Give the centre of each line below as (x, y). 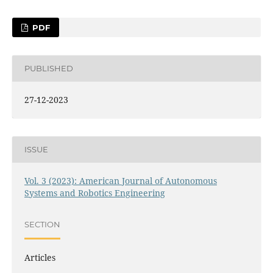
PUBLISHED (48, 69)
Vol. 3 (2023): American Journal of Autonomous (120, 180)
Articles (40, 257)
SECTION (42, 225)
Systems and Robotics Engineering (94, 193)
